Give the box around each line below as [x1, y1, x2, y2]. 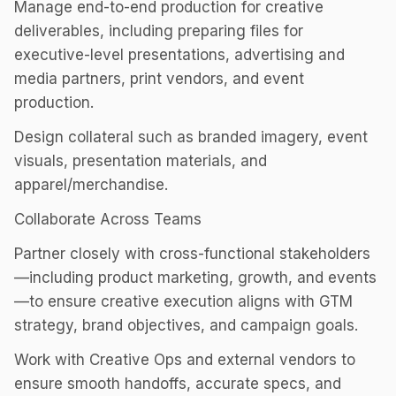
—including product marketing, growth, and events [14, 269, 377, 286]
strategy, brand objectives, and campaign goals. [14, 316, 358, 334]
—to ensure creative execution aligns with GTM [14, 293, 353, 310]
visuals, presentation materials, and [14, 152, 267, 170]
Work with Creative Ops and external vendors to [14, 351, 355, 369]
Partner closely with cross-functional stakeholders [14, 245, 370, 263]
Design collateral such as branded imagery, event [14, 128, 368, 146]
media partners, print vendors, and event [14, 70, 304, 88]
